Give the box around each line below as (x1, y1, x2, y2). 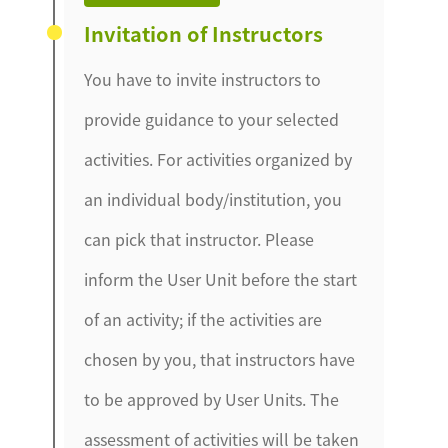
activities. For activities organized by (84, 147, 353, 172)
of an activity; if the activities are (84, 307, 323, 332)
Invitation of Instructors (84, 19, 324, 49)
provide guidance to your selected (84, 107, 340, 132)
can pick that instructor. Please (84, 227, 315, 252)
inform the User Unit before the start (84, 267, 358, 292)
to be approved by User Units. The (84, 387, 340, 412)
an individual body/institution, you (84, 187, 343, 212)
